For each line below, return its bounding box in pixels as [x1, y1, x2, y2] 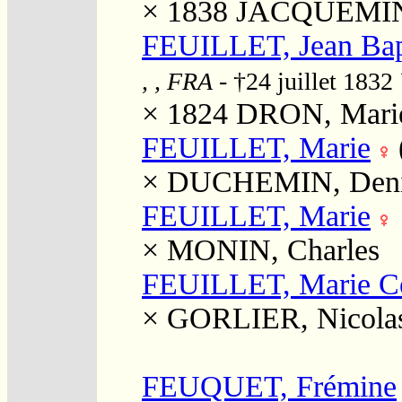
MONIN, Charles [167, 232, 380, 267]
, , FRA [142, 66, 213, 95]
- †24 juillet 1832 [213, 66, 399, 95]
